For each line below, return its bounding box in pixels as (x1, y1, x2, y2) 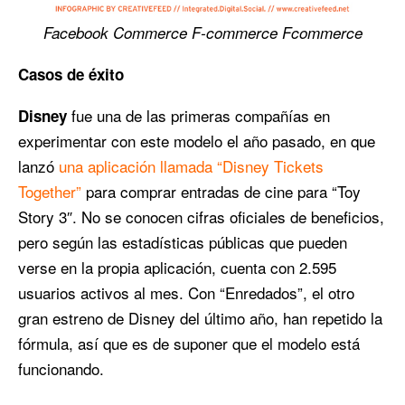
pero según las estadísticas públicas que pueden (18, 230, 347, 253)
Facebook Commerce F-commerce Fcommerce (42, 21, 363, 43)
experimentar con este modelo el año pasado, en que (18, 128, 375, 152)
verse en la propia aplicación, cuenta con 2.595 (18, 255, 336, 278)
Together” (18, 179, 81, 202)
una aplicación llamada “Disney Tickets (59, 154, 324, 177)
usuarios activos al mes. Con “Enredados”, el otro (18, 280, 354, 304)
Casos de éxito (18, 62, 124, 85)
